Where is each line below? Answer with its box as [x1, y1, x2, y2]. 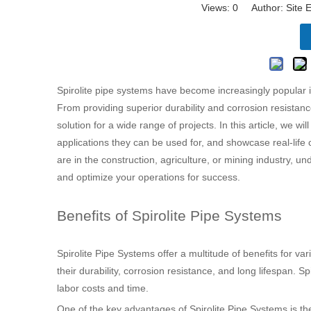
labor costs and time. [57, 283, 149, 294]
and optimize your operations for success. [57, 171, 240, 183]
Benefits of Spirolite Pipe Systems [57, 208, 282, 224]
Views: [201, 2, 233, 13]
